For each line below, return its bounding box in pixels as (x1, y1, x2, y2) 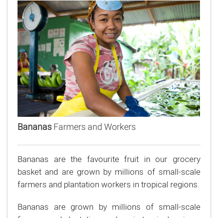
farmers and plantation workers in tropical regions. (18, 179, 200, 189)
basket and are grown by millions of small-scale (18, 166, 200, 177)
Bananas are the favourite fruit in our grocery (18, 154, 200, 164)
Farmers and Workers (54, 121, 136, 132)
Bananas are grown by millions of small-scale (18, 201, 200, 212)
